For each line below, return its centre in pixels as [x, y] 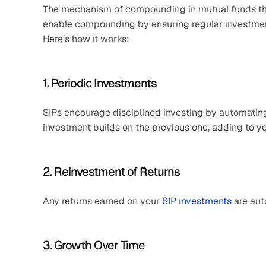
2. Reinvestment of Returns [111, 172]
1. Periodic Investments [100, 83]
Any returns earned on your [102, 201]
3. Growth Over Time [94, 245]
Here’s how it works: [86, 39]
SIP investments [197, 201]
